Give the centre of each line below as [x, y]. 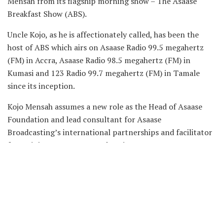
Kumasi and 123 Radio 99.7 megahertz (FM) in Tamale [104, 73]
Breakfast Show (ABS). [47, 14]
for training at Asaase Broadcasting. [72, 145]
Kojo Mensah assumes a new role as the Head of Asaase [105, 106]
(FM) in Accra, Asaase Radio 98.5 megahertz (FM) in [99, 60]
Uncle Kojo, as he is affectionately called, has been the [103, 34]
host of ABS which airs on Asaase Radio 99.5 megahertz [106, 47]
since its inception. [41, 86]
